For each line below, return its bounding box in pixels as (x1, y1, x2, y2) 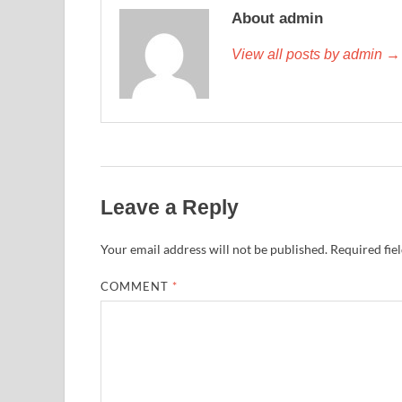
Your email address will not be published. (100, 240, 328, 257)
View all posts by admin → (232, 46, 400, 62)
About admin (232, 9, 323, 27)
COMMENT (100, 278, 173, 293)
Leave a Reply (100, 195, 239, 219)
